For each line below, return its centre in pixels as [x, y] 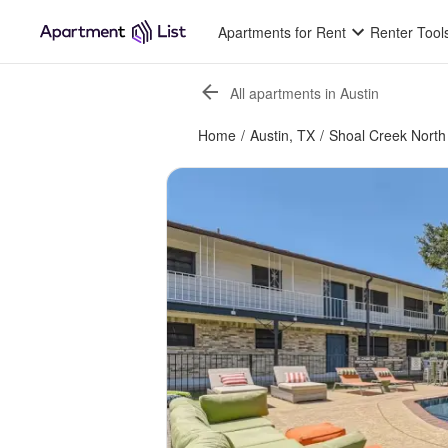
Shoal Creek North [387, 135]
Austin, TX [282, 135]
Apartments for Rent [282, 32]
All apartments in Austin [304, 92]
